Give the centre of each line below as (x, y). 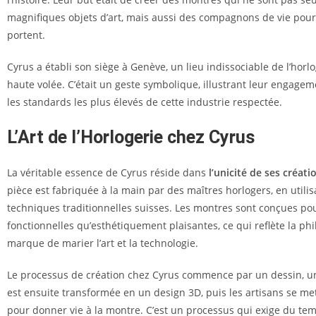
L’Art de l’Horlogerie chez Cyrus (131, 137)
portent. (26, 35)
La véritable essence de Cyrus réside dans (108, 172)
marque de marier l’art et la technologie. (103, 243)
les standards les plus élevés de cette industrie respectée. (145, 102)
